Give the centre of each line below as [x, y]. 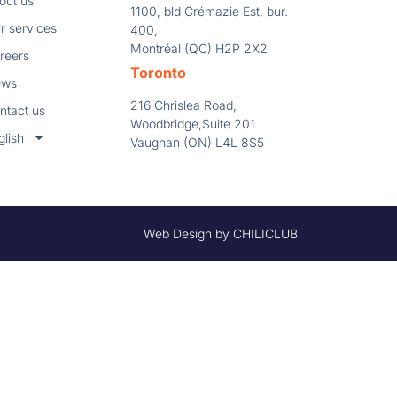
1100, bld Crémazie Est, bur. [209, 11]
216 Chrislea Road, [183, 105]
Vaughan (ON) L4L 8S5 [197, 142]
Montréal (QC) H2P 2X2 [198, 48]
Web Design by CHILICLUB [221, 233]
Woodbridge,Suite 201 [192, 123]
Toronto [158, 72]
